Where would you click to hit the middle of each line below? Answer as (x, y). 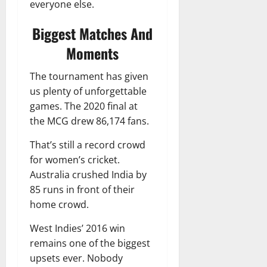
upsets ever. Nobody (76, 258)
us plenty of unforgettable (88, 91)
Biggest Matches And (92, 33)
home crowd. (59, 204)
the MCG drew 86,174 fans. (89, 121)
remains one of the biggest (90, 243)
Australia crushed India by (88, 174)
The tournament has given (89, 76)
